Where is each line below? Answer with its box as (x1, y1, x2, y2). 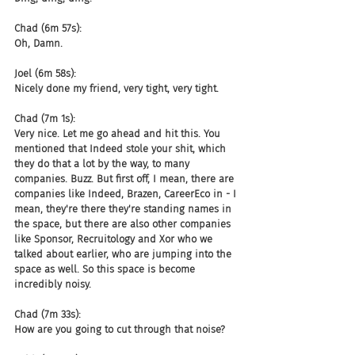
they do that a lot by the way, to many (14, 158, 193, 170)
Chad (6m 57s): (14, 22, 82, 34)
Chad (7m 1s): (14, 113, 75, 124)
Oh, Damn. (14, 37, 63, 49)
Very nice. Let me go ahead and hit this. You (14, 128, 223, 139)
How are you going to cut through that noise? (14, 323, 225, 335)
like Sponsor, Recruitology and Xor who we (14, 233, 216, 245)
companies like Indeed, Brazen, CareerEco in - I (14, 188, 239, 200)
